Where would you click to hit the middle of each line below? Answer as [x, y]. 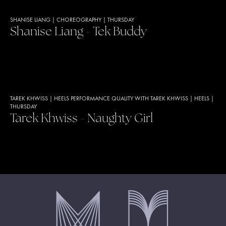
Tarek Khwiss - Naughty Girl [81, 119]
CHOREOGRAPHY [79, 20]
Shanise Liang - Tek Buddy [78, 32]
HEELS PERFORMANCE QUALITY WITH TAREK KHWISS [121, 99]
